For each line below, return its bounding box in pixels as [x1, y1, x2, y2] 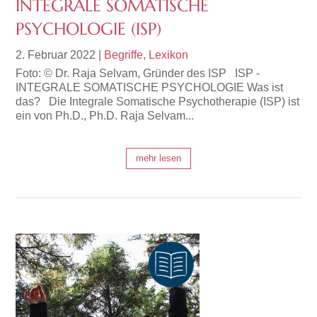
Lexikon [149, 49, 189, 62]
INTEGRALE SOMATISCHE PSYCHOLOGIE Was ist [16, 81, 284, 94]
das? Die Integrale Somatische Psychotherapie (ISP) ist [16, 96, 300, 108]
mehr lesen [136, 153, 181, 164]
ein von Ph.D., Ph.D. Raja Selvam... [16, 110, 195, 122]
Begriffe [104, 49, 144, 62]
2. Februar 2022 [16, 49, 96, 62]
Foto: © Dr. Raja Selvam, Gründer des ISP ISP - [16, 67, 260, 80]
